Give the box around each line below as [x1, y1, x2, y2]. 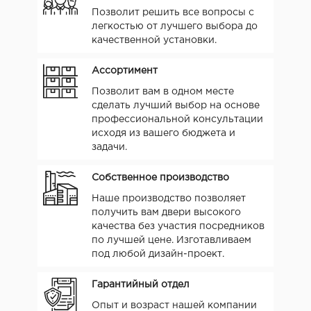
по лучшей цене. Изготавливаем [92, 235, 251, 244]
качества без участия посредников [92, 221, 264, 230]
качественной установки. [92, 35, 217, 44]
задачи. [92, 142, 127, 151]
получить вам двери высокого [92, 208, 241, 217]
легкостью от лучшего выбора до [92, 22, 258, 31]
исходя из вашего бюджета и [92, 128, 235, 137]
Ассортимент [92, 66, 158, 75]
